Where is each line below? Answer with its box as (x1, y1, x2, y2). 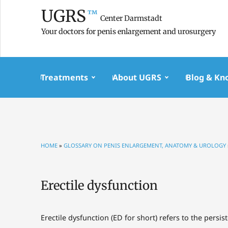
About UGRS (112, 72, 162, 83)
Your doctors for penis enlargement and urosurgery (41, 26, 216, 36)
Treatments (41, 72, 88, 83)
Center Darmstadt (100, 14, 162, 23)
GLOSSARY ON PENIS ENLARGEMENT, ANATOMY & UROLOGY (64, 141, 226, 149)
